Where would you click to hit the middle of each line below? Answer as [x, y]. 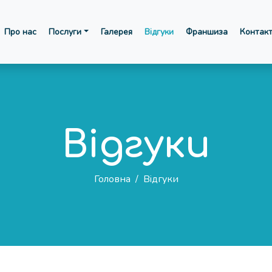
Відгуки [159, 32]
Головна [112, 179]
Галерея [116, 32]
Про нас [21, 32]
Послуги [65, 32]
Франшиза [206, 32]
